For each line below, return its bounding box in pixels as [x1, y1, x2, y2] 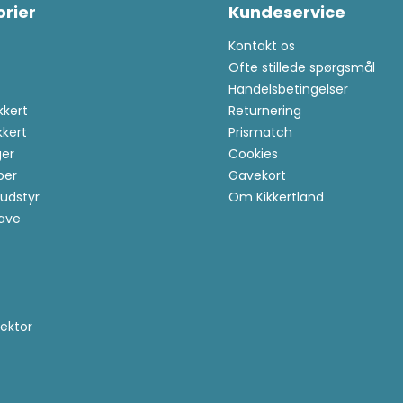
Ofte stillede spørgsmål [228, 58, 376, 77]
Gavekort [228, 166, 287, 185]
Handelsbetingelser [228, 80, 349, 99]
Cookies [228, 145, 279, 164]
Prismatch [228, 123, 293, 142]
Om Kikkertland [228, 188, 325, 207]
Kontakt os [228, 37, 296, 56]
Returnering [228, 102, 302, 121]
